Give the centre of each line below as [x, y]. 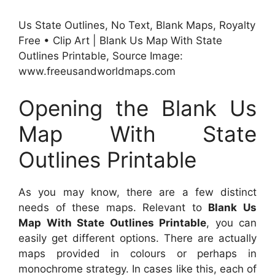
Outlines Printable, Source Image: [101, 56]
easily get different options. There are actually [137, 238]
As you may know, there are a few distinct [137, 192]
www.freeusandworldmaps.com [97, 72]
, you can [231, 223]
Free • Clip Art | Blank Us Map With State [120, 41]
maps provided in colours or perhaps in [137, 253]
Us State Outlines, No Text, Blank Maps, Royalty [137, 25]
